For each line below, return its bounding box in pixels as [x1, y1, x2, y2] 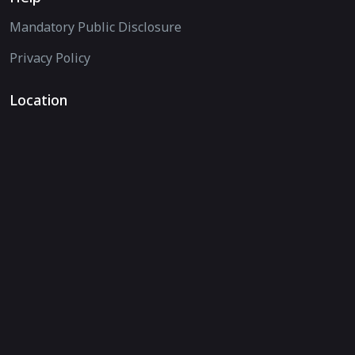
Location [10, 90, 67, 110]
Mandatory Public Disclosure [10, 18, 181, 36]
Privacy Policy [10, 49, 90, 67]
